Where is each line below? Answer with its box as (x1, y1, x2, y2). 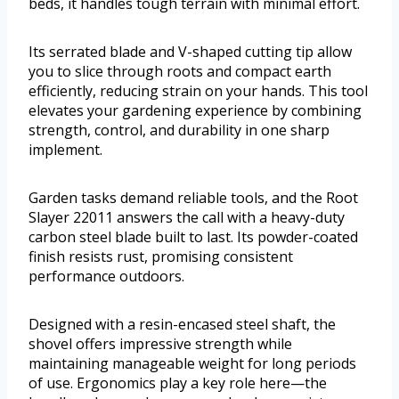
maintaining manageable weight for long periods (28, 354, 356, 374)
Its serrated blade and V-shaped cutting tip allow (28, 42, 352, 62)
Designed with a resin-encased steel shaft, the (28, 314, 336, 335)
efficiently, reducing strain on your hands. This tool (28, 81, 368, 102)
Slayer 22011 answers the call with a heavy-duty (28, 208, 345, 228)
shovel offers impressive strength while (28, 334, 292, 354)
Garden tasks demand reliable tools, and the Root (28, 188, 358, 208)
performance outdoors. (28, 266, 184, 287)
